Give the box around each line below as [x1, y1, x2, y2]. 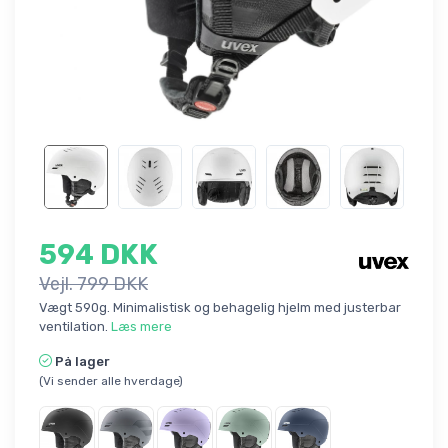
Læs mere [111, 319, 172, 335]
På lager [55, 354, 110, 370]
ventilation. [39, 319, 111, 335]
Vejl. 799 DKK [39, 273, 148, 296]
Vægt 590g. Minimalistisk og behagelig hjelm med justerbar [39, 300, 401, 316]
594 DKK [39, 238, 158, 272]
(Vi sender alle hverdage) [39, 374, 183, 389]
